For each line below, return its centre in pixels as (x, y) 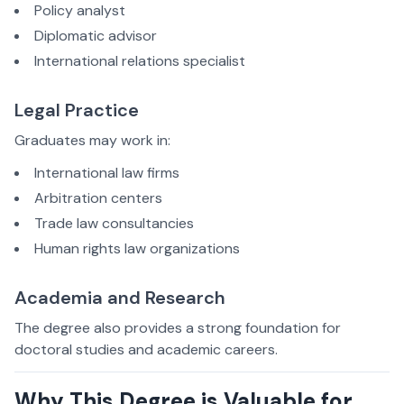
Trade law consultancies (114, 224)
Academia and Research (120, 298)
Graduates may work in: (92, 141)
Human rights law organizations (137, 249)
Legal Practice (77, 110)
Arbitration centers (98, 198)
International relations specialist (140, 61)
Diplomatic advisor (96, 36)
